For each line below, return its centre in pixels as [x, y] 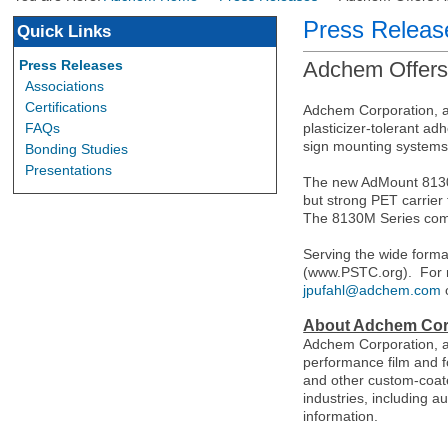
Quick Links [64, 31]
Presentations [68, 170]
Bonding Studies [76, 149]
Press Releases [71, 65]
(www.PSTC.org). [358, 272]
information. [341, 416]
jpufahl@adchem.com [372, 290]
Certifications [65, 107]
